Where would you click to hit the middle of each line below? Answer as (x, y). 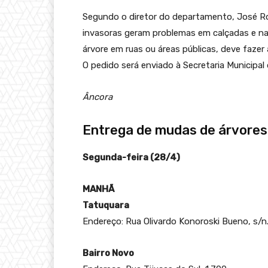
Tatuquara (106, 205)
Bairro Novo (108, 253)
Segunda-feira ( (118, 157)
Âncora (98, 97)
